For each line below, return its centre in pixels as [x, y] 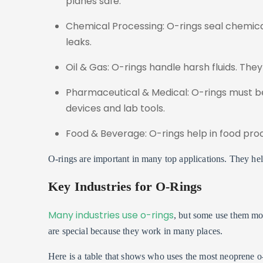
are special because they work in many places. [136, 231]
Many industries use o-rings [111, 215]
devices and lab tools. [115, 108]
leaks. [79, 42]
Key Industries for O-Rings [125, 187]
